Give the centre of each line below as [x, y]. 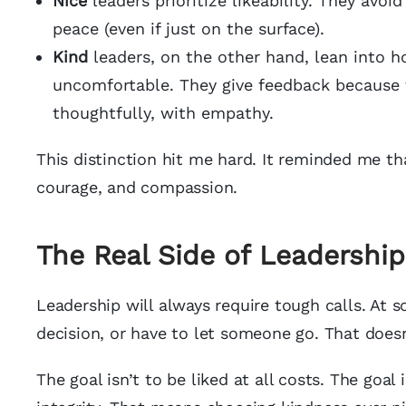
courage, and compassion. [137, 187]
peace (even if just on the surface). [188, 29]
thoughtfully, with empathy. [163, 113]
